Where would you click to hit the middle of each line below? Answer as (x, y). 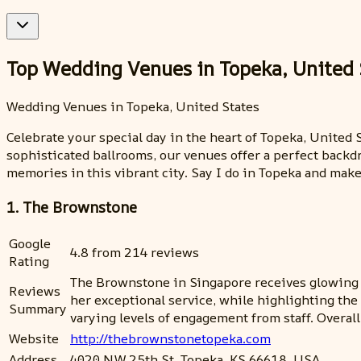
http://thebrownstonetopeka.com (170, 339)
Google (30, 244)
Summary (38, 309)
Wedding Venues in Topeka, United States (133, 106)
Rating (29, 261)
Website (34, 339)
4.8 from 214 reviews (135, 253)
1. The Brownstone (72, 207)
